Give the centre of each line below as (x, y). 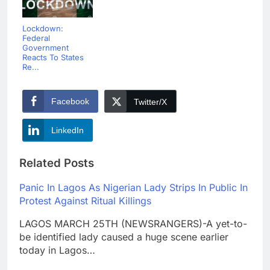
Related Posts (57, 163)
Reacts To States (53, 57)
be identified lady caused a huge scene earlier (124, 237)
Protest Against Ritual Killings (85, 201)
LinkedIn (67, 130)
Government (46, 47)
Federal (36, 38)
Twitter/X (150, 102)
